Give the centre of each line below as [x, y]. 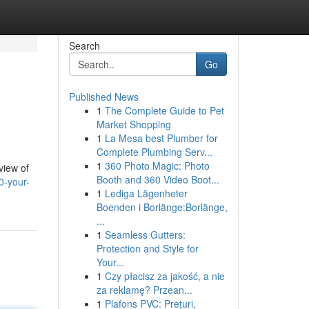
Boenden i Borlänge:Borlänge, [162, 207]
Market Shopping [133, 124]
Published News [103, 97]
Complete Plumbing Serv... [154, 152]
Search [84, 46]
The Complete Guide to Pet [164, 110]
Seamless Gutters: [145, 235]
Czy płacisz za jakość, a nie [165, 276]
